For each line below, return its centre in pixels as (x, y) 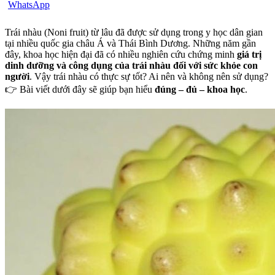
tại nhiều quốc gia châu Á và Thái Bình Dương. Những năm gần (130, 43)
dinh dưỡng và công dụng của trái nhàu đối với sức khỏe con (131, 65)
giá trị (249, 54)
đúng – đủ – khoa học (200, 89)
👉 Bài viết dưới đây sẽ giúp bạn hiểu (80, 89)
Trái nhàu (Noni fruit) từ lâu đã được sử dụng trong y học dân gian (134, 32)
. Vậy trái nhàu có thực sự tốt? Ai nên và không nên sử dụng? (149, 76)
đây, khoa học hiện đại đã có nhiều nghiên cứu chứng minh (121, 54)
